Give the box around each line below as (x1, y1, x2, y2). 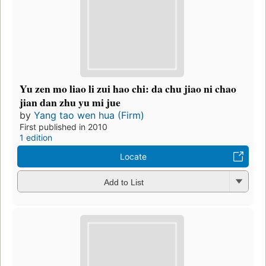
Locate (119, 151, 147, 162)
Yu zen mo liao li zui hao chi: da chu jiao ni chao (20, 81, 236, 97)
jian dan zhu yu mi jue (20, 94, 121, 110)
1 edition (20, 132, 52, 143)
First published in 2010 (20, 122, 107, 132)
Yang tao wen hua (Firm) (34, 109, 144, 122)
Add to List (103, 177, 144, 187)
